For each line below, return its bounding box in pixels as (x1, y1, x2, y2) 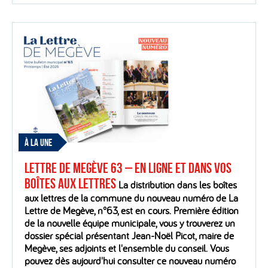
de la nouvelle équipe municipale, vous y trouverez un (25, 217, 235, 230)
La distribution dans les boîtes (116, 178, 237, 191)
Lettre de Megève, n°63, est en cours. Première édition (25, 204, 239, 217)
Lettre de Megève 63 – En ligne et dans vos (25, 160, 232, 176)
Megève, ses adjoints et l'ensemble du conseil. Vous (25, 242, 229, 255)
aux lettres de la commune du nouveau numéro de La (25, 191, 238, 205)
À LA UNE (25, 137, 52, 148)
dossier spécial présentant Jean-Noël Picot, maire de (25, 229, 234, 242)
